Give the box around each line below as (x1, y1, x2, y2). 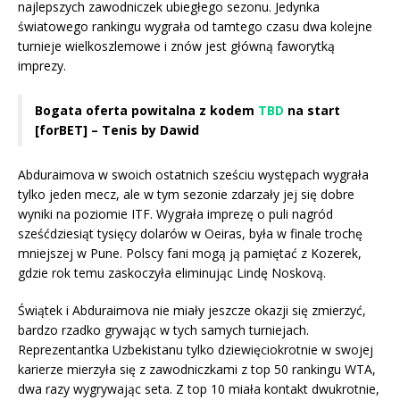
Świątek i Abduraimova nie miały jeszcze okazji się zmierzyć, (18, 302, 366, 320)
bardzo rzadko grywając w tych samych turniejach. (18, 321, 309, 339)
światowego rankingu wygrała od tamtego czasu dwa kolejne (18, 18, 372, 36)
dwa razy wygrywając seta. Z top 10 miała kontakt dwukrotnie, (18, 380, 379, 398)
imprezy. (18, 57, 66, 75)
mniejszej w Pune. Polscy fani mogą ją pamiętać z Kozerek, (18, 245, 362, 262)
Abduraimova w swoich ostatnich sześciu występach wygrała (18, 166, 369, 184)
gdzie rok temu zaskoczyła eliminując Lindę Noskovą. (18, 264, 326, 282)
